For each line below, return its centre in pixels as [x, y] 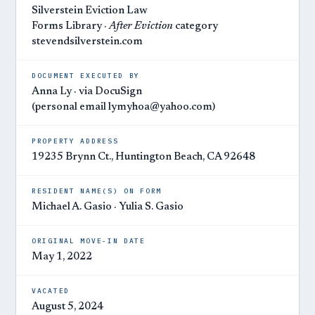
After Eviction [141, 26]
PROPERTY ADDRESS [75, 141]
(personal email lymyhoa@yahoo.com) [123, 107]
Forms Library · [70, 26]
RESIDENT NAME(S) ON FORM [97, 191]
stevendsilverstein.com [87, 42]
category [195, 26]
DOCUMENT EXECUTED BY [86, 76]
